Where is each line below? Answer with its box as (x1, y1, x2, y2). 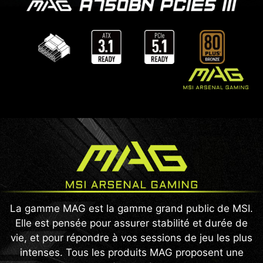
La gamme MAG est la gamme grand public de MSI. (10, 203, 253, 215)
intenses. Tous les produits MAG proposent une (19, 247, 244, 259)
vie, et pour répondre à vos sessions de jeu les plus (11, 232, 252, 244)
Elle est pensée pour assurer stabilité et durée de (15, 217, 248, 230)
